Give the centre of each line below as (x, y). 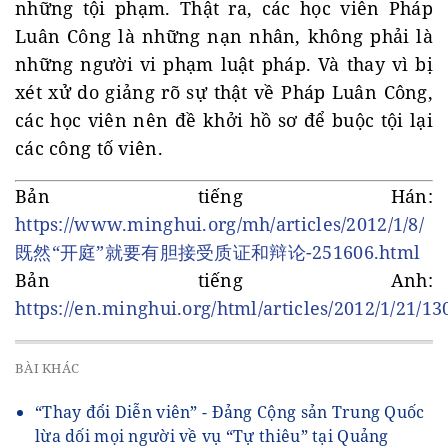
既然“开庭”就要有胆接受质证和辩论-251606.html (218, 252)
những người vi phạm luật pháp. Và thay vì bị (224, 64)
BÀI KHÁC (47, 368)
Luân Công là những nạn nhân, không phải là (224, 36)
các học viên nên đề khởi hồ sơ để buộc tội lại (224, 120)
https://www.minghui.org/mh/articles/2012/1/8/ (219, 224)
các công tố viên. (89, 148)
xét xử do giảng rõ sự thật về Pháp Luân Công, (224, 92)
